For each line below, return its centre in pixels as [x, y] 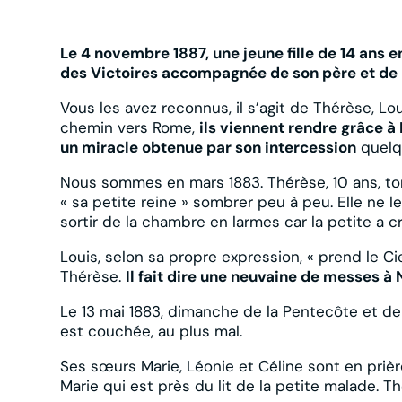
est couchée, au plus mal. [152, 331]
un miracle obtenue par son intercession [209, 147]
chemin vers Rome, [130, 127]
